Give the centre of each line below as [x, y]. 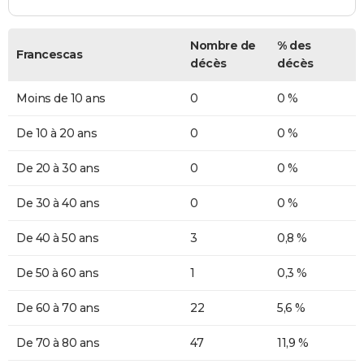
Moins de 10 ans [61, 98]
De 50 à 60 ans [57, 273]
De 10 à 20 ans [56, 133]
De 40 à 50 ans [57, 238]
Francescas [49, 54]
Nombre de [223, 45]
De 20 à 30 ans [58, 168]
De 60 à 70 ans [58, 308]
